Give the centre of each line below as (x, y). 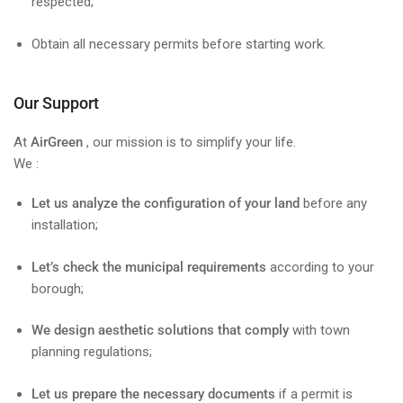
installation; (65, 225)
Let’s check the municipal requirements (149, 267)
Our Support (56, 103)
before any (333, 204)
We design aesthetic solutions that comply (160, 331)
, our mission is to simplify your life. (189, 143)
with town (319, 331)
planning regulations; (92, 352)
